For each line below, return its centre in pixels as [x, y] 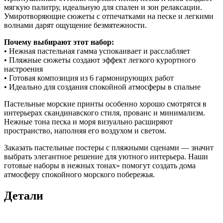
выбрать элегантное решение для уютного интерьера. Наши [106, 157]
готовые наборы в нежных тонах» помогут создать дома [100, 166]
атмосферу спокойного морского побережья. [79, 175]
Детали [24, 196]
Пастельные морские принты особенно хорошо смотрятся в [105, 104]
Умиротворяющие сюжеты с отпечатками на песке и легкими [109, 16]
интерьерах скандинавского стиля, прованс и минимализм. [105, 113]
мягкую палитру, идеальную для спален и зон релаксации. [103, 7]
